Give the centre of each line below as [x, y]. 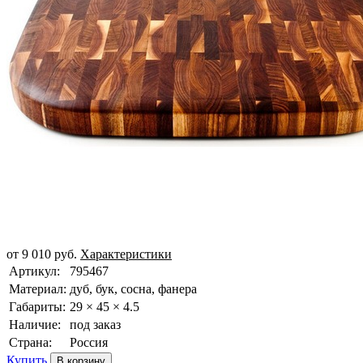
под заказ [95, 324]
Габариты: [37, 306]
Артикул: [34, 271]
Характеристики [126, 254]
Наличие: [35, 324]
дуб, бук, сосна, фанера [133, 288]
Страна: [30, 342]
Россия [89, 342]
